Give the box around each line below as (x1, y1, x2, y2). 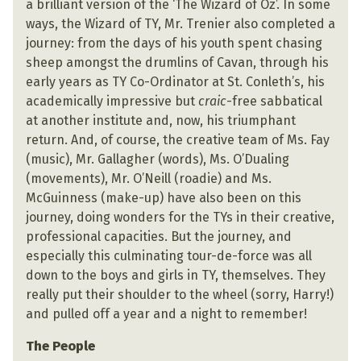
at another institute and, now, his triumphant (26, 113, 296, 128)
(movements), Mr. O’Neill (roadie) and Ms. (26, 171, 272, 186)
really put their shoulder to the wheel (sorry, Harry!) (26, 287, 334, 302)
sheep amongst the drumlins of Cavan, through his (26, 55, 329, 70)
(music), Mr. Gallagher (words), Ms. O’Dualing (26, 151, 289, 167)
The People (26, 338, 95, 354)
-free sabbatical (226, 93, 322, 109)
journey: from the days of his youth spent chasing (26, 35, 322, 51)
